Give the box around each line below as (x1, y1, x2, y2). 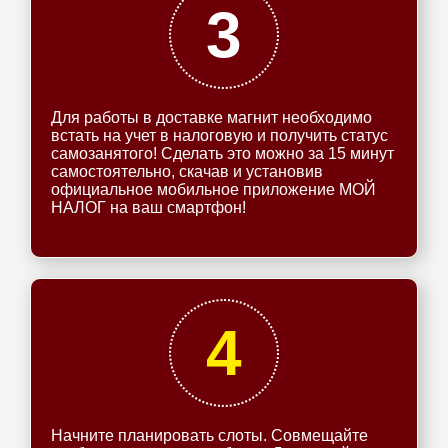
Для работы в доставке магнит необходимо (51, 109, 372, 126)
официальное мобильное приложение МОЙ (51, 181, 376, 198)
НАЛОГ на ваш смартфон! (51, 199, 246, 216)
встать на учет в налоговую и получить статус (51, 127, 388, 144)
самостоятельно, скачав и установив (51, 163, 323, 180)
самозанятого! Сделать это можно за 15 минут (51, 145, 394, 162)
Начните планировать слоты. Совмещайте (51, 427, 368, 444)
